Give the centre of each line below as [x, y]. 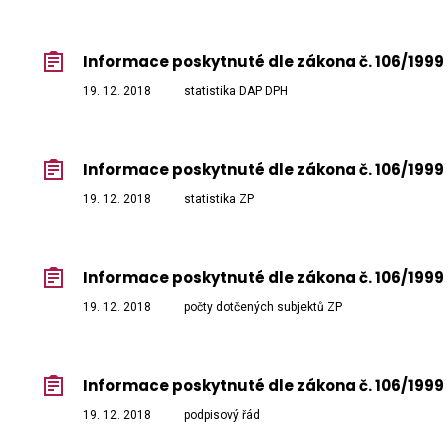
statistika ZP [219, 199]
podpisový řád [222, 415]
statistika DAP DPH [236, 91]
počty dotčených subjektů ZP [263, 307]
